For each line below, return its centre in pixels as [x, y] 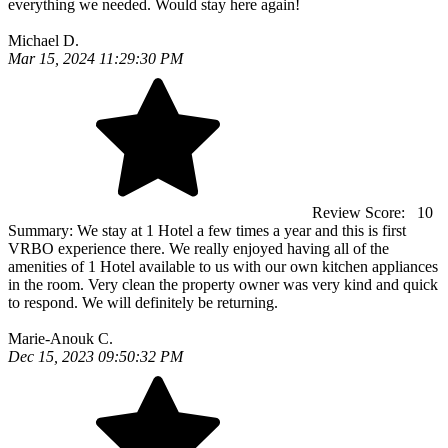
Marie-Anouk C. [60, 338]
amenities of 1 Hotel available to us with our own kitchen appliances [223, 266]
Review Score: [360, 212]
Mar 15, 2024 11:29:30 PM [95, 58]
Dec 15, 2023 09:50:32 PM [95, 356]
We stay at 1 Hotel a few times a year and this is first [241, 230]
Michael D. [43, 40]
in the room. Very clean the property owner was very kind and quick [223, 284]
